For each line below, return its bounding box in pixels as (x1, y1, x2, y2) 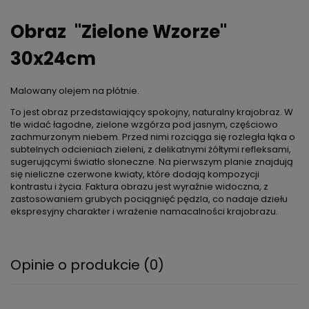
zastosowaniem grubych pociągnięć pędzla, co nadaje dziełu (10, 192, 288, 206)
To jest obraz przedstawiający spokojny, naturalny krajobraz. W (10, 105, 293, 119)
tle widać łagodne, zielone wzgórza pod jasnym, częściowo (10, 117, 278, 131)
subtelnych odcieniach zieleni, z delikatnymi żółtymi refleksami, (10, 142, 291, 156)
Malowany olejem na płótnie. (10, 83, 139, 97)
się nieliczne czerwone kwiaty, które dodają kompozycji (10, 167, 259, 181)
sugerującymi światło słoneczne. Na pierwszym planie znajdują (10, 154, 293, 168)
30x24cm (10, 46, 100, 72)
